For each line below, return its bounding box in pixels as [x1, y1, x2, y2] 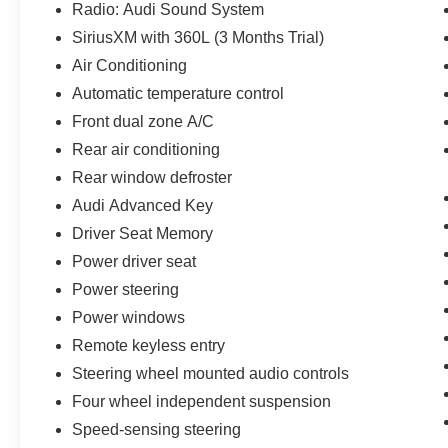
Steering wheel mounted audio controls [72, 364, 350, 382]
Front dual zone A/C [72, 112, 215, 130]
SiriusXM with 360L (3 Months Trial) [72, 28, 325, 46]
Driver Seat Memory [72, 224, 214, 242]
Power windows [72, 308, 186, 326]
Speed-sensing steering [72, 420, 242, 438]
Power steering [72, 280, 180, 298]
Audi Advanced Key [72, 196, 214, 214]
